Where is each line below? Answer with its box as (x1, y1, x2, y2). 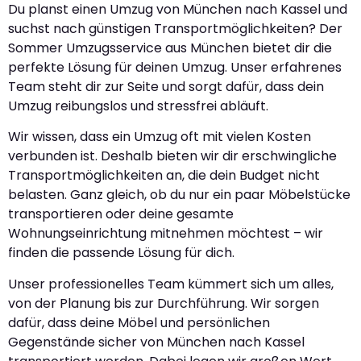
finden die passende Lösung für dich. (8, 243, 234, 263)
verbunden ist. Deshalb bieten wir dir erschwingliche (8, 147, 337, 166)
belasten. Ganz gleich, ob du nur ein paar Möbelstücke (8, 185, 351, 205)
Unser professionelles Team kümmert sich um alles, (8, 274, 334, 293)
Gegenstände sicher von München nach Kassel (8, 332, 305, 351)
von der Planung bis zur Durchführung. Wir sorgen (8, 293, 319, 313)
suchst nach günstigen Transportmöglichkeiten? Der (8, 19, 342, 39)
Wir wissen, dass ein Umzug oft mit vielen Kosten (8, 127, 311, 147)
